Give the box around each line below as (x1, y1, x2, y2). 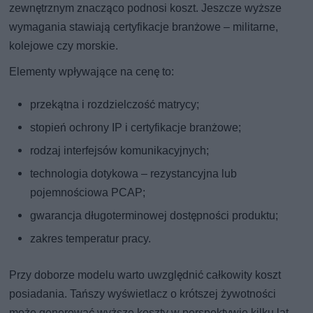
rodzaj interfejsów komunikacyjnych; (30, 143, 210, 157)
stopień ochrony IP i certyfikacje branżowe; (30, 120, 242, 134)
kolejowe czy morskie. (9, 38, 119, 52)
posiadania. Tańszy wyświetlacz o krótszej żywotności (9, 286, 277, 300)
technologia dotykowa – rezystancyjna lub (30, 166, 238, 180)
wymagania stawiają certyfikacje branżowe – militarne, (9, 20, 279, 34)
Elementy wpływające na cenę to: (9, 64, 175, 78)
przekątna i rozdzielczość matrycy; (30, 97, 200, 111)
